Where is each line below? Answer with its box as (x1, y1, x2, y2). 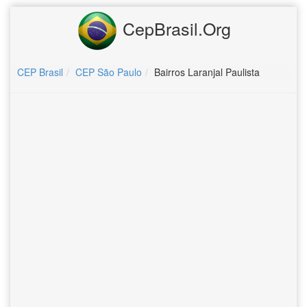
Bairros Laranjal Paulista (154, 65, 260, 79)
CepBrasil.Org (117, 15, 231, 40)
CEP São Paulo (75, 65, 142, 79)
